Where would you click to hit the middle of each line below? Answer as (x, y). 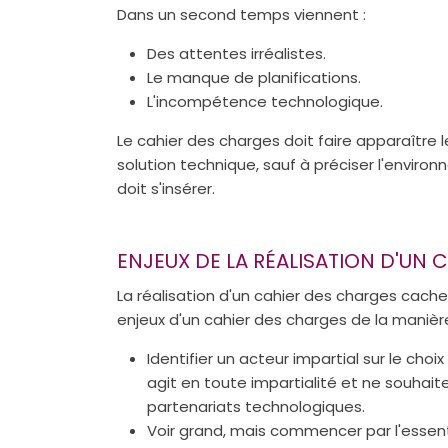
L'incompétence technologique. (265, 102)
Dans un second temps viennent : (241, 15)
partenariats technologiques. (256, 406)
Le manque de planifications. (254, 78)
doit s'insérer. (166, 189)
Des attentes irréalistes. (236, 54)
